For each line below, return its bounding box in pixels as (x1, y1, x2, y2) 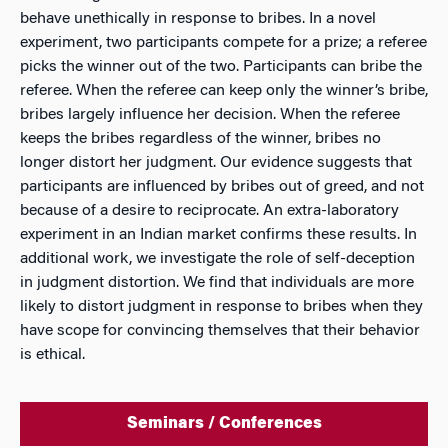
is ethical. (20, 347, 85, 363)
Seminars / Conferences (126, 416, 322, 432)
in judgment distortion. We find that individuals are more (20, 275, 414, 291)
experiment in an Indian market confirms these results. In (20, 227, 417, 243)
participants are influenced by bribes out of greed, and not (20, 179, 424, 195)
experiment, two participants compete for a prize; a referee (20, 35, 427, 51)
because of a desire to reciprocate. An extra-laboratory (20, 203, 399, 219)
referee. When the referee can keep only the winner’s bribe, (20, 83, 428, 99)
